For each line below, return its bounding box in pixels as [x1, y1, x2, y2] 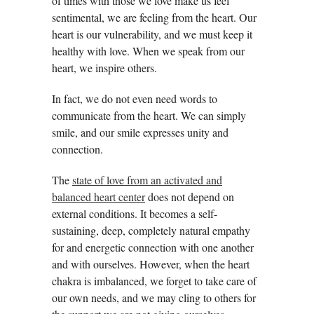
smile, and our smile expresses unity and [52, 125, 228, 140]
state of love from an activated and [72, 172, 222, 188]
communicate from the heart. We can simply [52, 108, 246, 123]
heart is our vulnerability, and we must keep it [52, 27, 252, 42]
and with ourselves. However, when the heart [52, 257, 250, 272]
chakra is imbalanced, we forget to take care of [52, 273, 257, 289]
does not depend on [145, 189, 234, 205]
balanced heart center [52, 189, 145, 205]
